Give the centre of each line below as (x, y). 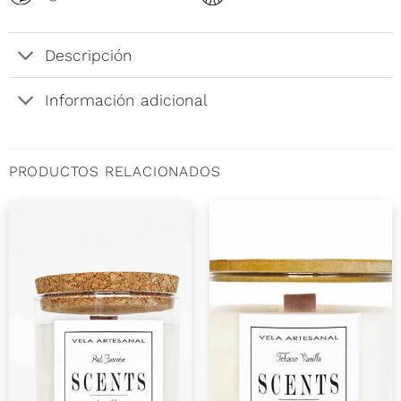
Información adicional (127, 100)
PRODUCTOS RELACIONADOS (115, 172)
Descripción (89, 55)
